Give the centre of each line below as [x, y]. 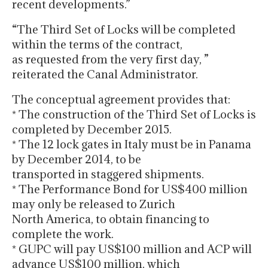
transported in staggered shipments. [108, 174]
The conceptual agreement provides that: [121, 100]
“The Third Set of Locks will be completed [124, 30]
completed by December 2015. [92, 130]
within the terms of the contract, [97, 45]
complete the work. [63, 234]
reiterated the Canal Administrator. [105, 74]
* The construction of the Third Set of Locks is [134, 115]
